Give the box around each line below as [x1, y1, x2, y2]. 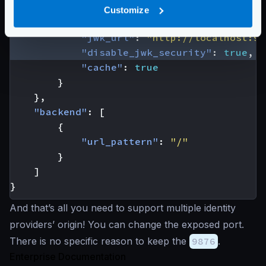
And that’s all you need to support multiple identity [9, 202, 236, 214]
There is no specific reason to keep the [9, 235, 189, 247]
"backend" [34, 106, 87, 118]
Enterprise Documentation [9, 251, 126, 262]
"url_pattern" [81, 135, 159, 147]
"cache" [81, 61, 123, 73]
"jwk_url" [81, 31, 135, 43]
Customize [103, 4, 149, 15]
